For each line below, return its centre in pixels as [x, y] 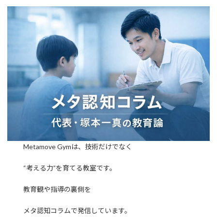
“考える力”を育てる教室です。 [70, 168]
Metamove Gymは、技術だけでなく [78, 147]
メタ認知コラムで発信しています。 [77, 211]
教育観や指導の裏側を [57, 189]
